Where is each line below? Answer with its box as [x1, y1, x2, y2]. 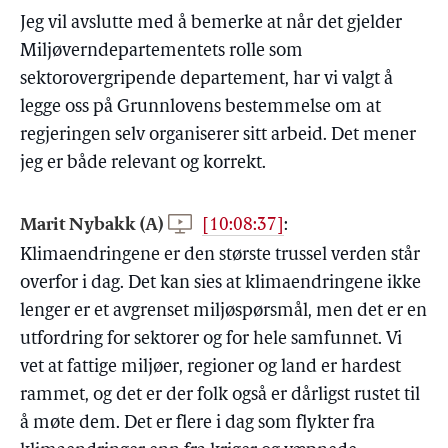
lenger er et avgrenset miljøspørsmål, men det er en [20, 302, 427, 321]
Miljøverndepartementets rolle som [20, 42, 303, 61]
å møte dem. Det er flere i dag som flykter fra [20, 414, 375, 433]
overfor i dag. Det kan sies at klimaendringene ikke [20, 274, 421, 293]
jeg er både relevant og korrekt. [20, 154, 266, 173]
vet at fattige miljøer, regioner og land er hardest [20, 358, 401, 377]
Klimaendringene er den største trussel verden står [20, 246, 420, 265]
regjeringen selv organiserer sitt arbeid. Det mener [20, 126, 416, 145]
